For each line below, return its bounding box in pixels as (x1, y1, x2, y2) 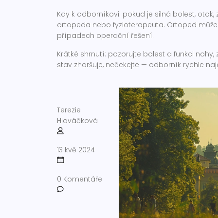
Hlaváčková (57, 116, 98, 126)
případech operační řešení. (57, 31, 154, 40)
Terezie (57, 105, 81, 115)
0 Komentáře (57, 174, 102, 184)
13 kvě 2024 (57, 145, 95, 155)
